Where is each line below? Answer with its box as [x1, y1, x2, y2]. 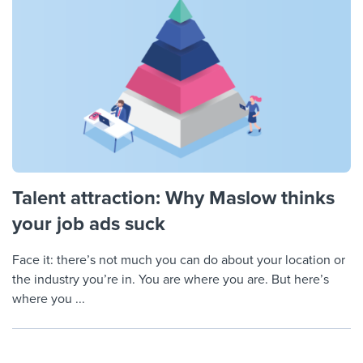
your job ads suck [12, 212, 165, 237]
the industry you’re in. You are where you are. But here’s [12, 271, 329, 288]
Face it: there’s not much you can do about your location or [12, 252, 345, 269]
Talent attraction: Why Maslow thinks [12, 186, 335, 211]
